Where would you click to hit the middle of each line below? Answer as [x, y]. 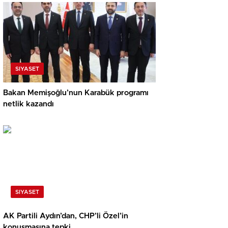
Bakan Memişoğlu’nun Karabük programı [76, 93]
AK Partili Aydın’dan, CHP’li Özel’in [66, 216]
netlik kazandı [28, 104]
